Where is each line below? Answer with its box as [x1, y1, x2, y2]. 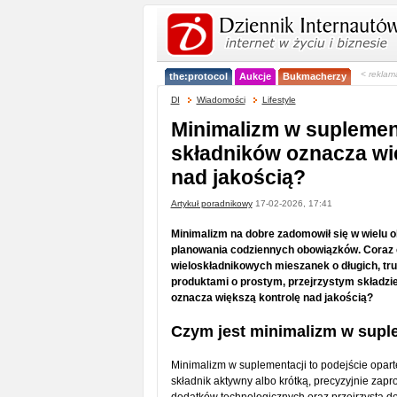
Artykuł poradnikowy [170, 198, 253, 208]
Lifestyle [261, 95, 296, 105]
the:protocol [168, 71, 228, 82]
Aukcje [238, 71, 271, 82]
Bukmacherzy [282, 71, 346, 82]
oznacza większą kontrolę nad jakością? [170, 292, 373, 304]
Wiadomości [196, 95, 245, 105]
